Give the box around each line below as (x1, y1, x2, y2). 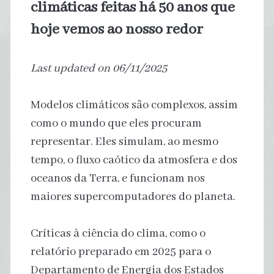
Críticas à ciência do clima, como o (30, 226, 206, 241)
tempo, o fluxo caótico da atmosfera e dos (30, 152, 237, 168)
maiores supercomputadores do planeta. (30, 189, 235, 204)
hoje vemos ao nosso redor (30, 20, 203, 39)
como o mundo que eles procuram (30, 116, 202, 131)
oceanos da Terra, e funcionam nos (30, 171, 205, 186)
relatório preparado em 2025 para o (30, 244, 211, 259)
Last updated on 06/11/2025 (30, 61, 167, 76)
